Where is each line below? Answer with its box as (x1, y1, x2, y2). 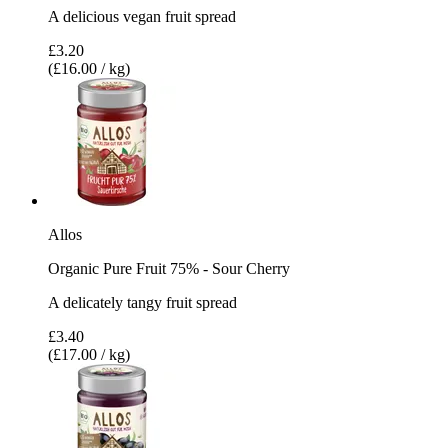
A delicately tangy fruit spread (48, 293, 237, 311)
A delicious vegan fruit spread (48, 7, 236, 25)
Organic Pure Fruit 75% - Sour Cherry (48, 259, 290, 277)
